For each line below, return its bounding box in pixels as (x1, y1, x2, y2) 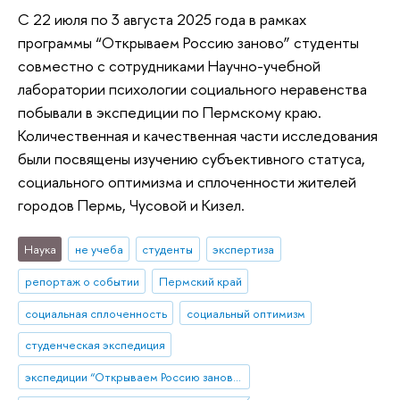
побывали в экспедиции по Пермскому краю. (18, 102, 321, 123)
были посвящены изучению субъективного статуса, (18, 148, 365, 170)
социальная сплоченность (24, 304, 167, 321)
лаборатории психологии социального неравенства (18, 79, 367, 100)
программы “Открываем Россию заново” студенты (18, 32, 359, 54)
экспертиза (212, 240, 275, 257)
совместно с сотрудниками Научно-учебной (18, 55, 321, 77)
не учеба (74, 240, 123, 257)
